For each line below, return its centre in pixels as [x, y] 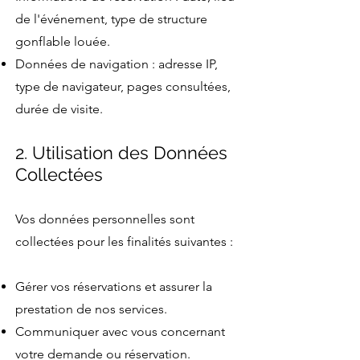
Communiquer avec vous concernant [120, 331]
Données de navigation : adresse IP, [117, 63]
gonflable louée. [63, 41]
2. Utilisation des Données [121, 152]
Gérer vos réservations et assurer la [114, 286]
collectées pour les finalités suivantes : [124, 241]
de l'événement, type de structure [111, 18]
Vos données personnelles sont [105, 219]
